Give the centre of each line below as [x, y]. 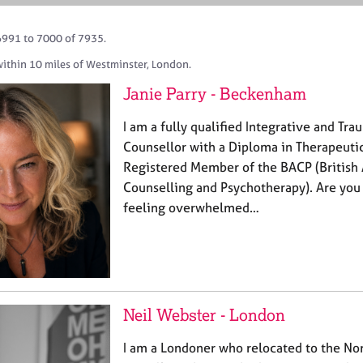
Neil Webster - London [204, 315]
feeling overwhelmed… [191, 207]
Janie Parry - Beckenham [215, 94]
